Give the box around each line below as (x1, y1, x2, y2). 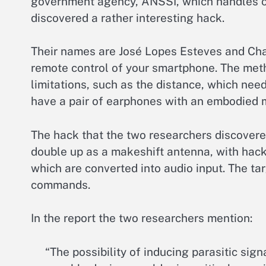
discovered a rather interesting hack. (31, 11, 224, 24)
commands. (31, 178, 90, 191)
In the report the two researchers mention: (31, 211, 252, 225)
